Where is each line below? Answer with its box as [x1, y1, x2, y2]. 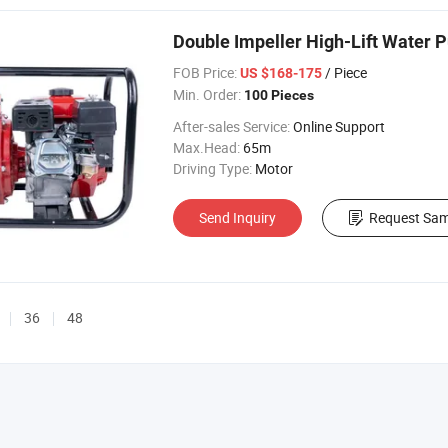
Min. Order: [173, 85, 241, 104]
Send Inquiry [199, 208, 276, 227]
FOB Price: [173, 63, 237, 82]
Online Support [293, 117, 385, 136]
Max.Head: [173, 138, 240, 157]
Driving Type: [173, 159, 252, 178]
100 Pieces [244, 87, 314, 103]
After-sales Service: [173, 117, 290, 136]
